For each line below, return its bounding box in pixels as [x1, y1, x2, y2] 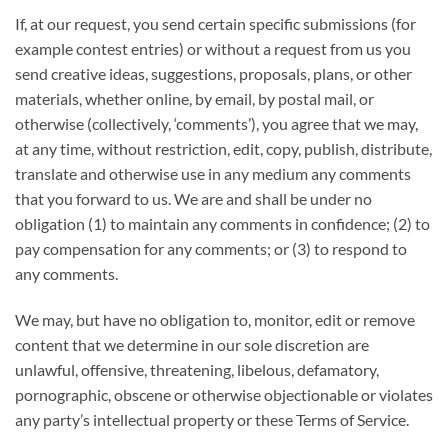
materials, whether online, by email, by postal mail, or [15, 89, 374, 109]
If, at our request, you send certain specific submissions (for [15, 14, 416, 34]
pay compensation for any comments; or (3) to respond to [15, 239, 407, 259]
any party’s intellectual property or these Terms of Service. [15, 410, 409, 430]
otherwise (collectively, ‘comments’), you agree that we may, [15, 114, 418, 134]
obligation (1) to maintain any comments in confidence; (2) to [15, 214, 430, 234]
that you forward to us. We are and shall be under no [15, 189, 372, 209]
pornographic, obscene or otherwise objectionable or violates [15, 385, 433, 405]
